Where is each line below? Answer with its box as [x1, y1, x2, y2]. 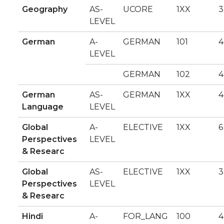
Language [22, 102, 63, 111]
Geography [22, 4, 67, 14]
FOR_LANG [123, 211, 168, 221]
